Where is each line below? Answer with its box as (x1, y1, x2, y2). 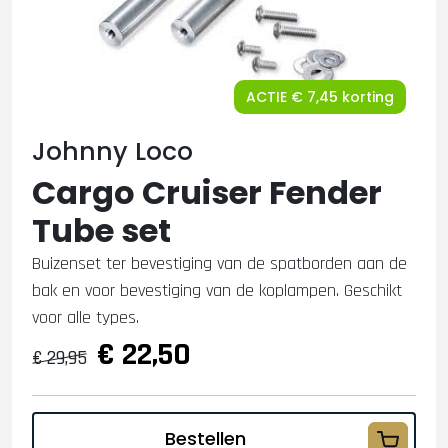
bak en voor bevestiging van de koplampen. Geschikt (32, 279, 402, 302)
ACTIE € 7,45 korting (246, 87, 394, 107)
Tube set (32, 208, 171, 253)
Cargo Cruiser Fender (32, 170, 382, 215)
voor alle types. (32, 306, 139, 329)
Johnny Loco (32, 134, 193, 169)
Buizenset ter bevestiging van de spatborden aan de (32, 252, 407, 275)
